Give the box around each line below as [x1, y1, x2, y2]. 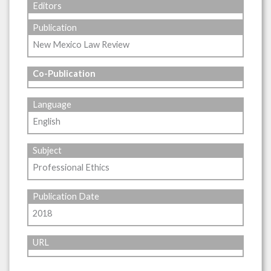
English [33, 116, 61, 126]
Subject [33, 145, 62, 155]
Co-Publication [33, 68, 96, 79]
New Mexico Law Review [33, 39, 130, 50]
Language [33, 99, 72, 109]
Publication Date [33, 191, 100, 201]
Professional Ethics [33, 162, 110, 173]
